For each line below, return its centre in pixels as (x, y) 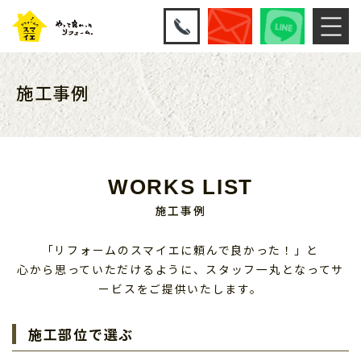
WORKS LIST (180, 187)
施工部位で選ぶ (81, 334)
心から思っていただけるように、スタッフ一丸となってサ (180, 269)
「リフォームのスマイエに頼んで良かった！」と (180, 250)
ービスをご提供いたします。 (180, 288)
